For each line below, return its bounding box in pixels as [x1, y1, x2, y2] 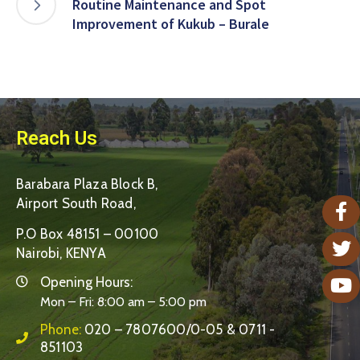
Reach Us [16, 126, 97, 149]
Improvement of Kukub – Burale [72, 14, 269, 33]
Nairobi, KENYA [16, 244, 106, 261]
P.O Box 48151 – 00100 [16, 225, 159, 242]
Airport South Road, [16, 194, 136, 211]
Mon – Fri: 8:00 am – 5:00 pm [40, 293, 207, 309]
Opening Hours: [40, 273, 133, 290]
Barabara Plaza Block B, [16, 175, 158, 192]
